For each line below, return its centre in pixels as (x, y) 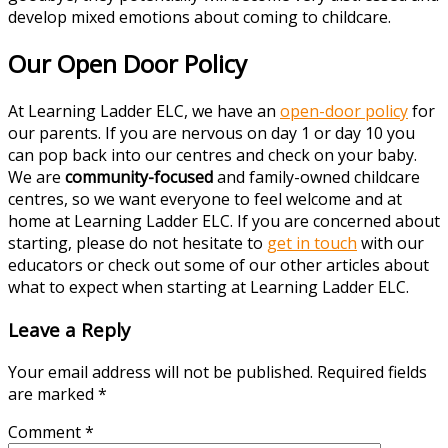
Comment (46, 431)
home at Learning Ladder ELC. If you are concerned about (224, 221)
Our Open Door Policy (127, 64)
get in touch (312, 243)
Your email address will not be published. (160, 371)
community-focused (141, 177)
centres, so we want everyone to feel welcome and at (205, 199)
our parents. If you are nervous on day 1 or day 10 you (211, 133)
